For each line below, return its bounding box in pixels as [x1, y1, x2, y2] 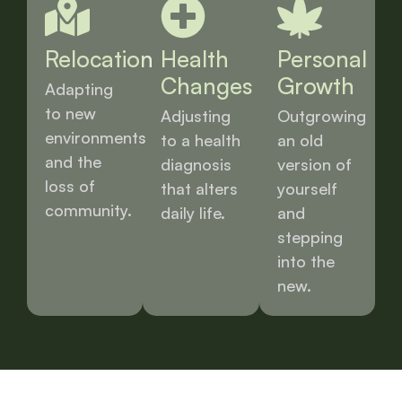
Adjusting [161, 105, 232, 126]
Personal [276, 44, 367, 73]
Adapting [45, 78, 113, 99]
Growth [276, 71, 354, 100]
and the [45, 151, 101, 171]
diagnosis [161, 153, 232, 174]
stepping [276, 226, 343, 247]
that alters [161, 178, 239, 198]
